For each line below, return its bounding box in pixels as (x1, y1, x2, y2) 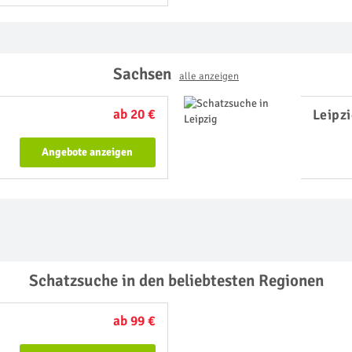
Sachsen (113, 64, 179, 84)
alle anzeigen (179, 70, 239, 82)
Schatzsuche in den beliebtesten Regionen (28, 270, 324, 291)
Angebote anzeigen (42, 145, 134, 159)
